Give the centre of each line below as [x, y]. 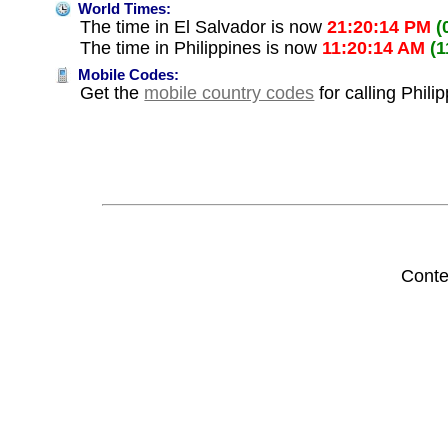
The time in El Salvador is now [204, 26]
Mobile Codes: [127, 74]
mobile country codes [229, 92]
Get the [112, 92]
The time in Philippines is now [201, 47]
